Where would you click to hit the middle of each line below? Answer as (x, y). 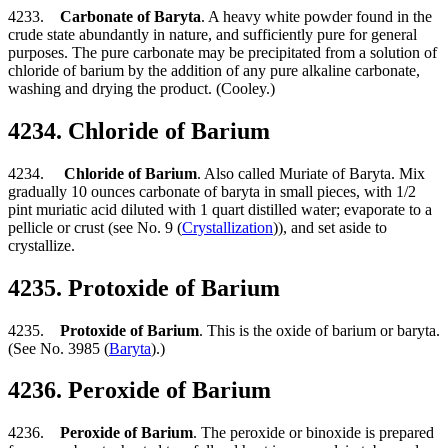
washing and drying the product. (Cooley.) (141, 88)
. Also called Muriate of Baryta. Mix (311, 173)
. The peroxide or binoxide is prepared (313, 433)
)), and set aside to (330, 227)
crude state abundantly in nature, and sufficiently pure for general (212, 34)
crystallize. (41, 245)
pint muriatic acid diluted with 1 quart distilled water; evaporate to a (220, 209)
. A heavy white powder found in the (316, 16)
